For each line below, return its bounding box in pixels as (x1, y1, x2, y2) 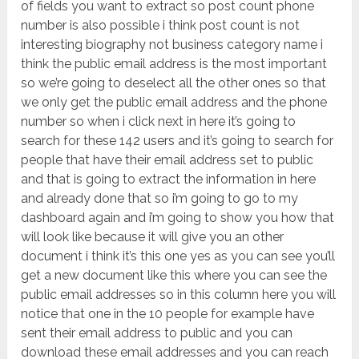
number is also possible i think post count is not (21, 18, 301, 34)
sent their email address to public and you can (21, 325, 293, 341)
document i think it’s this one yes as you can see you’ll (21, 248, 336, 264)
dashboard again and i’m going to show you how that (21, 210, 335, 226)
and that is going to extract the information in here (21, 171, 317, 188)
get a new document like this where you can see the (21, 268, 328, 284)
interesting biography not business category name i (21, 37, 324, 53)
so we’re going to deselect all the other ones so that (21, 75, 327, 91)
